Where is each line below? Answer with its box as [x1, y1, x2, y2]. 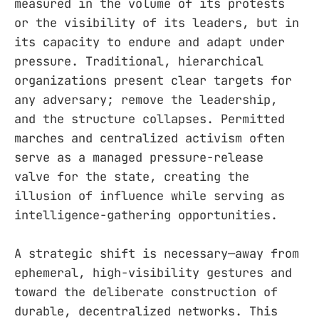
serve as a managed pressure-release [14, 150, 263, 165]
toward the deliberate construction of [14, 284, 278, 300]
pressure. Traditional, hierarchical [14, 53, 263, 69]
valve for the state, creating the [14, 169, 249, 184]
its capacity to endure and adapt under [14, 34, 285, 50]
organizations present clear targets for [14, 73, 292, 88]
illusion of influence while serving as [14, 188, 285, 204]
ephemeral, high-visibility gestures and [14, 265, 292, 281]
